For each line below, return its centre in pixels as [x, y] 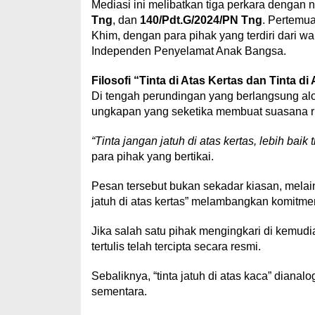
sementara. [119, 292]
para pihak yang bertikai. [152, 157]
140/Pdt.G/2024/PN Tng [201, 20]
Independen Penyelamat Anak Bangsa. [188, 51]
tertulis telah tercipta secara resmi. [176, 247]
